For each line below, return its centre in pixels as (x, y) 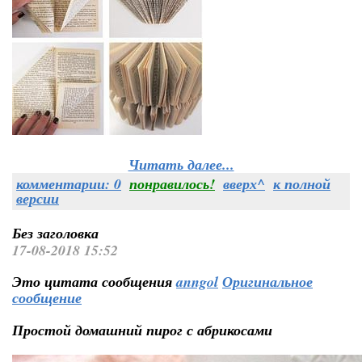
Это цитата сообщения (94, 282)
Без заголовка (55, 233)
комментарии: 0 (69, 184)
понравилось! (172, 184)
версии (38, 198)
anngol (197, 282)
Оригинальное (267, 282)
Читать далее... (181, 164)
